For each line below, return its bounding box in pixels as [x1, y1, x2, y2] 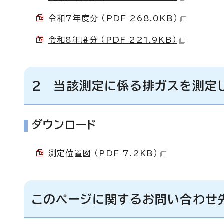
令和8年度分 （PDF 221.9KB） [48, 36, 177, 44]
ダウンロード [32, 119, 97, 130]
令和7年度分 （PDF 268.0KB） [48, 14, 178, 22]
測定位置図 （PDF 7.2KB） [48, 149, 158, 157]
